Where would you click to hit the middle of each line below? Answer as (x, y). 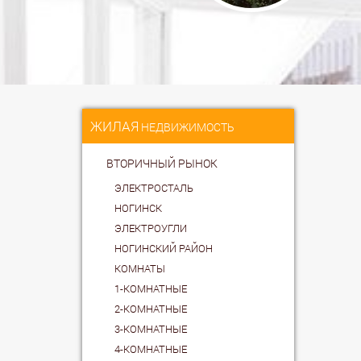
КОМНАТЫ (140, 268)
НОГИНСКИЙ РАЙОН (164, 248)
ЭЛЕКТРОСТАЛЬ (154, 187)
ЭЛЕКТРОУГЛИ (151, 228)
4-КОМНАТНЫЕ (151, 349)
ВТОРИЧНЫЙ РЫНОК (162, 163)
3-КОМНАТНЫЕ (151, 328)
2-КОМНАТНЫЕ (151, 308)
